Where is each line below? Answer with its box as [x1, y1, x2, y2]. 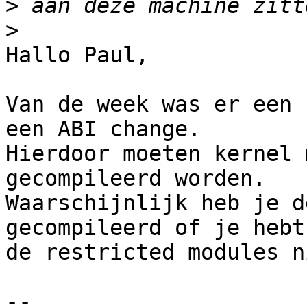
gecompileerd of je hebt [5, 215, 305, 241]
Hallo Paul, [5, 42, 149, 68]
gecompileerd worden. [5, 166, 266, 191]
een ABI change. [5, 116, 201, 142]
